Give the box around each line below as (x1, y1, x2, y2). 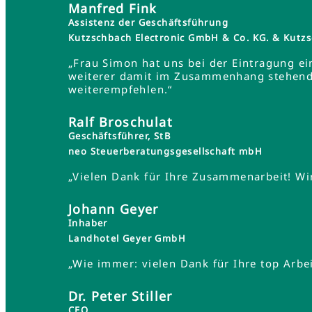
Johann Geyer (68, 201, 159, 217)
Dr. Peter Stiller (68, 288, 173, 304)
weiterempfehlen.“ (68, 82, 173, 96)
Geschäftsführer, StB (68, 130, 171, 142)
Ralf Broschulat (68, 114, 173, 130)
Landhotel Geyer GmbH (68, 232, 186, 244)
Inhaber (68, 217, 108, 229)
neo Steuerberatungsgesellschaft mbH (68, 145, 263, 157)
